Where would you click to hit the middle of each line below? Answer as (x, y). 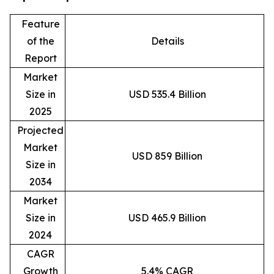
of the (40, 41)
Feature (40, 24)
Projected (40, 130)
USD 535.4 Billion (167, 94)
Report (40, 58)
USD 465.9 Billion (167, 217)
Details (167, 41)
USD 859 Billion (167, 156)
